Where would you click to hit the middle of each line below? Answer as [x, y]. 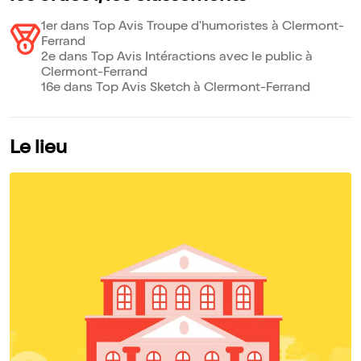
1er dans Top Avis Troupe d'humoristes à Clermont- [193, 27]
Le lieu [38, 149]
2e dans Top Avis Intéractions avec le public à [177, 58]
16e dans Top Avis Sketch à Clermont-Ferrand [176, 88]
